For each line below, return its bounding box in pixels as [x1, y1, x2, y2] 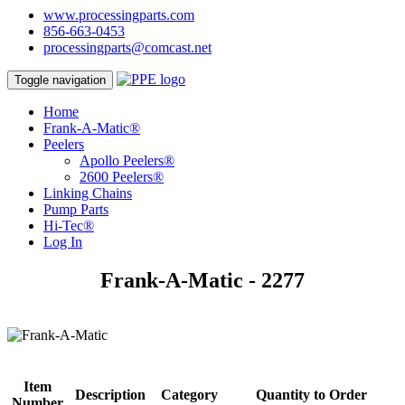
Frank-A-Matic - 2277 [100, 268, 305, 292]
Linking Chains [43, 185, 132, 201]
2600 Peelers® [80, 169, 164, 184]
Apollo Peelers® [80, 153, 174, 168]
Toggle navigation [14, 73, 106, 87]
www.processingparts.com [43, 7, 194, 23]
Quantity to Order [256, 386, 367, 402]
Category [161, 386, 218, 402]
